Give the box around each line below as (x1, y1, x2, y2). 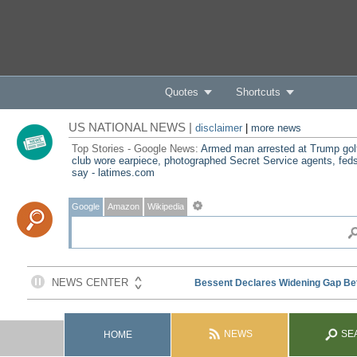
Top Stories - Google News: (71, 143, 201, 155)
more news (250, 122, 301, 134)
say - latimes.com (71, 167, 155, 178)
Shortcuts (235, 86, 280, 98)
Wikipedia (147, 202, 184, 211)
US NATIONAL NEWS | (68, 120, 195, 134)
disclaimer (194, 122, 242, 134)
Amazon (107, 202, 139, 211)
